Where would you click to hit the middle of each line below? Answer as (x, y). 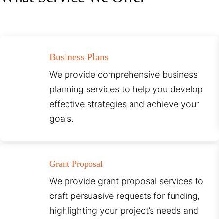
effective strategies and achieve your (124, 104)
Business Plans (79, 57)
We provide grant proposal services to (127, 181)
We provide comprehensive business (124, 75)
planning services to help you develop (126, 89)
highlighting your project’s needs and (124, 211)
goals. (62, 119)
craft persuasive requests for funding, (125, 196)
